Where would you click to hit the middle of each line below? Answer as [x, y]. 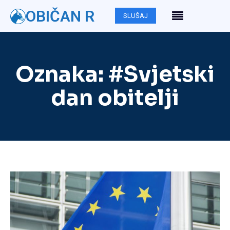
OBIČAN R [60, 16]
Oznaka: [62, 74]
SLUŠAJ [136, 16]
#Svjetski [161, 74]
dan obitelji [115, 98]
